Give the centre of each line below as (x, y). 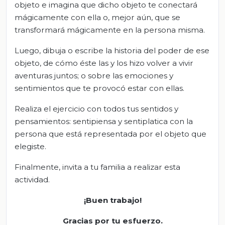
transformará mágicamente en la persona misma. (110, 30)
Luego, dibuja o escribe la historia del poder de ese (112, 51)
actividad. (32, 180)
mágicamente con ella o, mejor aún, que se (97, 18)
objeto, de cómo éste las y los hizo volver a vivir (104, 63)
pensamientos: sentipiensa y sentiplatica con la (104, 122)
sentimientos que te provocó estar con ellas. (99, 88)
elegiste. (30, 147)
